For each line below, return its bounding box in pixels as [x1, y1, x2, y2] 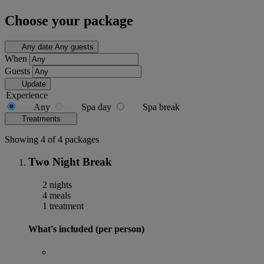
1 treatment [40, 200, 84, 211]
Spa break [143, 101, 180, 112]
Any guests [54, 42, 94, 51]
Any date [21, 42, 52, 51]
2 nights [40, 179, 72, 190]
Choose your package [5, 12, 133, 28]
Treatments [21, 114, 63, 123]
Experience [6, 90, 48, 100]
